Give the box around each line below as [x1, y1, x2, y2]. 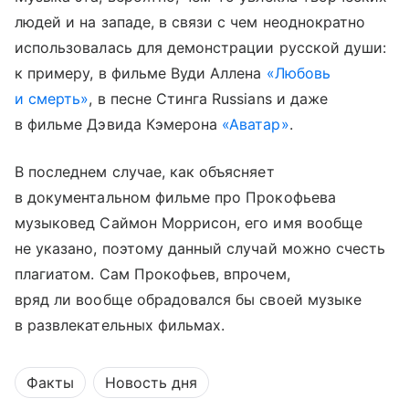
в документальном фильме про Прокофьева [15, 188, 336, 207]
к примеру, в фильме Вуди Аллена [15, 64, 267, 83]
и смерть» [15, 89, 89, 109]
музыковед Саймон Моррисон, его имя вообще [15, 214, 362, 233]
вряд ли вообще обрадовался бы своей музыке [15, 290, 362, 309]
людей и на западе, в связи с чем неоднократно [15, 13, 366, 32]
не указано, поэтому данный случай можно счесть [15, 239, 386, 258]
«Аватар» [222, 115, 289, 134]
